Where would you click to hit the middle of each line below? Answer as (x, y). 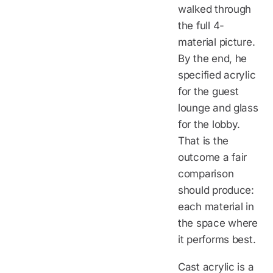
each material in (216, 206)
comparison (206, 173)
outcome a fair (213, 157)
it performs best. (217, 239)
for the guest (208, 91)
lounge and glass (218, 108)
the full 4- (201, 25)
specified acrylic (217, 75)
